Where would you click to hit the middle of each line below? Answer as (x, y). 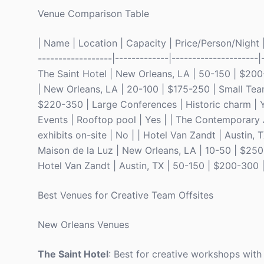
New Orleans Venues (83, 225)
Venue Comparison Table (93, 14)
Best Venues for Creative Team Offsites (126, 195)
